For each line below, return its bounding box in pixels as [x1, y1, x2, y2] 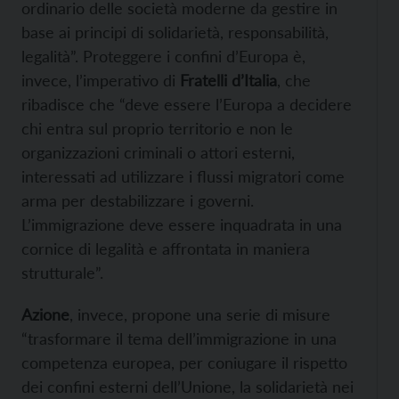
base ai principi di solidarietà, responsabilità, [21, 22, 329, 43]
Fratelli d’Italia [180, 70, 277, 91]
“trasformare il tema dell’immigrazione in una [21, 329, 337, 349]
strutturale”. [21, 263, 103, 283]
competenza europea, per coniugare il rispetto [21, 353, 347, 373]
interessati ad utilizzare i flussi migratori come [21, 167, 345, 187]
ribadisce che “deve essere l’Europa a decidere [21, 94, 352, 115]
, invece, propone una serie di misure [69, 305, 330, 325]
